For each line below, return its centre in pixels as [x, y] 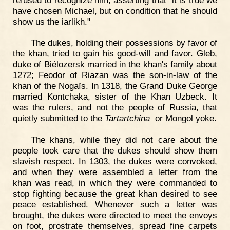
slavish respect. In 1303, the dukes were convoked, [115, 161]
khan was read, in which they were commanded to [115, 183]
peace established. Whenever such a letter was [115, 205]
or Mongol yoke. [183, 118]
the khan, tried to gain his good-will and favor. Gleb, [115, 54]
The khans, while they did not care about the [124, 140]
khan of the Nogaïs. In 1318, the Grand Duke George [115, 86]
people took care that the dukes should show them [115, 151]
